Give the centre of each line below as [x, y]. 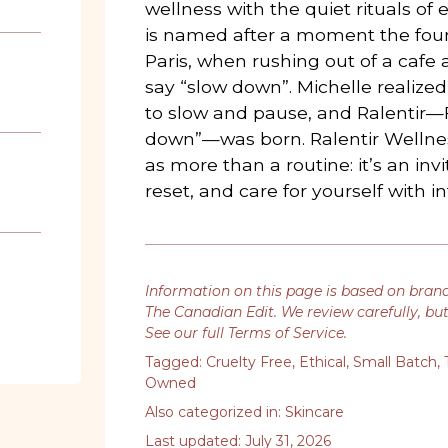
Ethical [323, 357]
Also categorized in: [215, 407]
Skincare [315, 407]
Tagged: [176, 357]
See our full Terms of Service [245, 328]
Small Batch [395, 357]
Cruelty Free [249, 357]
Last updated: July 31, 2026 [238, 436]
